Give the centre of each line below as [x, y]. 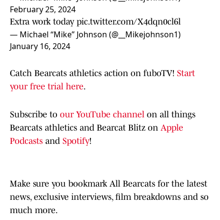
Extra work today [43, 22]
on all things [170, 115]
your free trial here [47, 87]
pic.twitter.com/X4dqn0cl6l [129, 22]
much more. [34, 210]
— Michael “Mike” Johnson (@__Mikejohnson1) [95, 35]
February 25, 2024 [43, 10]
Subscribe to [35, 115]
